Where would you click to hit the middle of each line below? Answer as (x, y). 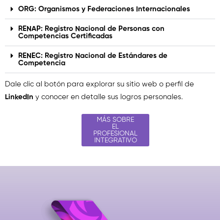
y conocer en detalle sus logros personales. (108, 97)
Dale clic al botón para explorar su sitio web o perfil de (99, 84)
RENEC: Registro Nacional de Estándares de (93, 55)
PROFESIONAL (115, 133)
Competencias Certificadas (65, 36)
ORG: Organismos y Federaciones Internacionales (104, 9)
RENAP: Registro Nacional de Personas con (91, 28)
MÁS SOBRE (115, 120)
